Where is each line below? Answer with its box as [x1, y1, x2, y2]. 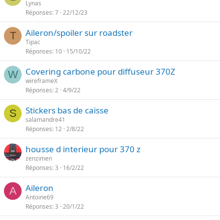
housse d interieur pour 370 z [26, 143, 140, 155]
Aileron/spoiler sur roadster [26, 27, 133, 38]
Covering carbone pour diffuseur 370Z [26, 66, 175, 77]
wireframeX [26, 77, 57, 85]
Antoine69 [26, 193, 54, 201]
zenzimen [26, 154, 52, 163]
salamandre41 [26, 115, 65, 124]
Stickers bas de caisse [26, 105, 109, 116]
